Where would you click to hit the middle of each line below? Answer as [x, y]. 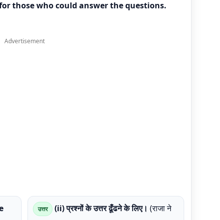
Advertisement [25, 41]
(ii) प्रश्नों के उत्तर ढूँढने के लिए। [101, 208]
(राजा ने [160, 208]
